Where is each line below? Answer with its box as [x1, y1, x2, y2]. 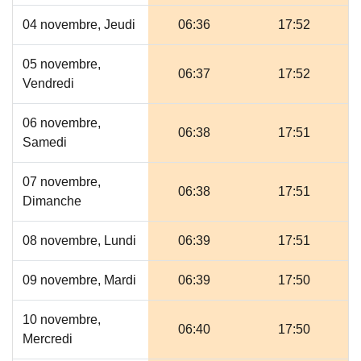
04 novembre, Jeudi [23, 18, 135, 31]
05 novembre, [23, 57, 101, 71]
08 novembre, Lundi [23, 234, 136, 247]
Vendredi [23, 77, 74, 90]
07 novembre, [23, 175, 101, 189]
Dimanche [23, 194, 81, 208]
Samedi [23, 135, 67, 149]
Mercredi [23, 332, 73, 346]
